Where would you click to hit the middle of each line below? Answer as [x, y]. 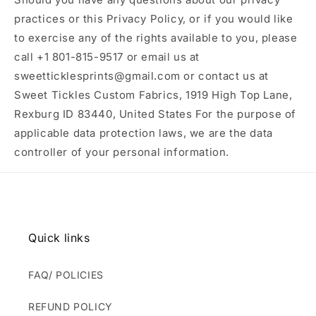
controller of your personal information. [122, 152]
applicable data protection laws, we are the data [144, 133]
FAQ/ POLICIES [66, 274]
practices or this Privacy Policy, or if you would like [154, 18]
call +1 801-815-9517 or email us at [107, 56]
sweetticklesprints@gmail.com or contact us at [142, 75]
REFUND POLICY [71, 306]
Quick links [59, 237]
